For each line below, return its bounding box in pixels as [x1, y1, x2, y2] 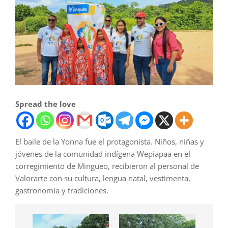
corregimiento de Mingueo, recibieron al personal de [15, 161, 199, 172]
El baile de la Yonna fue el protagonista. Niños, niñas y [15, 136, 204, 147]
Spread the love [15, 99, 76, 109]
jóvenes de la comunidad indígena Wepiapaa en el [15, 149, 190, 159]
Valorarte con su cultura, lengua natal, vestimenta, [15, 173, 190, 184]
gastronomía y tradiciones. [15, 185, 108, 196]
